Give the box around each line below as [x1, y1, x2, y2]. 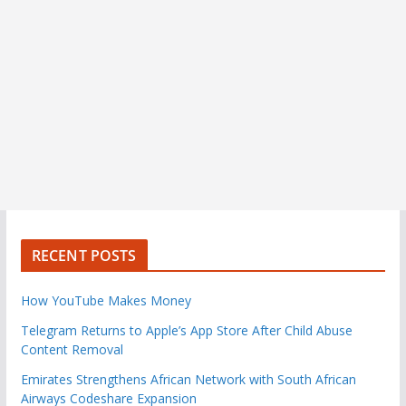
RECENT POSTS [31, 245, 137, 266]
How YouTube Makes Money [20, 291, 191, 309]
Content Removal [20, 340, 123, 358]
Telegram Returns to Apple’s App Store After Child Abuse [20, 321, 353, 339]
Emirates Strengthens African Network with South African [20, 370, 356, 388]
